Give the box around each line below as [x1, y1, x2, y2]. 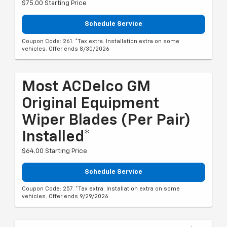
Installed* [22, 129, 90, 145]
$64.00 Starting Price [22, 147, 87, 155]
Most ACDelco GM [22, 79, 150, 95]
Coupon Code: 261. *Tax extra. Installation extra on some [22, 38, 179, 44]
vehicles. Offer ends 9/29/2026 [22, 194, 108, 200]
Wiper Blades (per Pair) [22, 112, 191, 128]
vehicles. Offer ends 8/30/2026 [22, 46, 109, 52]
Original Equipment [22, 96, 159, 111]
